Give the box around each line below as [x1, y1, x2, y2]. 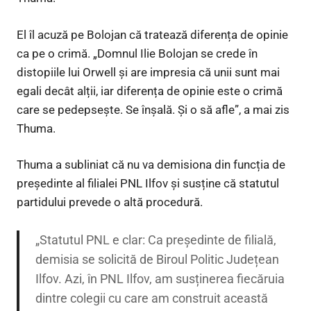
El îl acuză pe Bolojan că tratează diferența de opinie [17, 27, 288, 42]
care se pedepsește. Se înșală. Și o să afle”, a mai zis [17, 102, 289, 117]
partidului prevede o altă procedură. [17, 195, 203, 210]
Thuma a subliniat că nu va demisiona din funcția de [17, 158, 285, 172]
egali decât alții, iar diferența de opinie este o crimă [17, 83, 283, 98]
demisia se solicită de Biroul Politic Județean [35, 252, 279, 267]
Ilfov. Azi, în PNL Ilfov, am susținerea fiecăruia [35, 271, 285, 287]
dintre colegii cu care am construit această [35, 291, 268, 306]
